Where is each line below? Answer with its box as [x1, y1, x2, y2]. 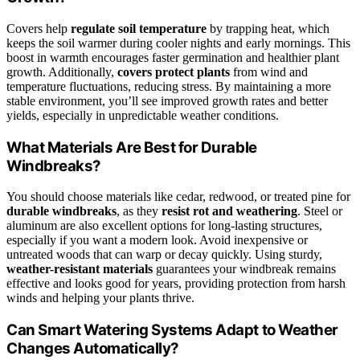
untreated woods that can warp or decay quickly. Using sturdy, [6, 247, 322, 262]
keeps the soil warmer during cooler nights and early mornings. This [6, 35, 350, 50]
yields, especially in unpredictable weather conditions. [6, 108, 279, 122]
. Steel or [297, 204, 342, 219]
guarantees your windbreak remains [153, 262, 336, 276]
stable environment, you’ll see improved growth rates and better [6, 93, 328, 108]
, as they [117, 204, 162, 219]
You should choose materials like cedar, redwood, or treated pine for [6, 190, 350, 204]
